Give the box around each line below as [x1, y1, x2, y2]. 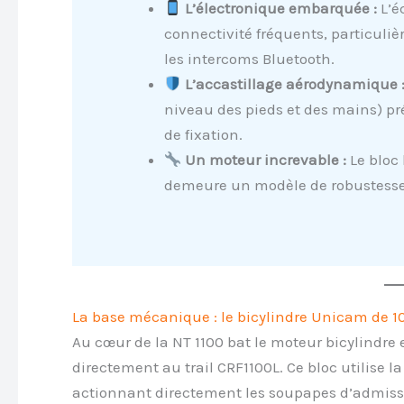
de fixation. [164, 124, 243, 143]
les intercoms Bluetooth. [164, 49, 335, 68]
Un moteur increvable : [185, 150, 347, 169]
